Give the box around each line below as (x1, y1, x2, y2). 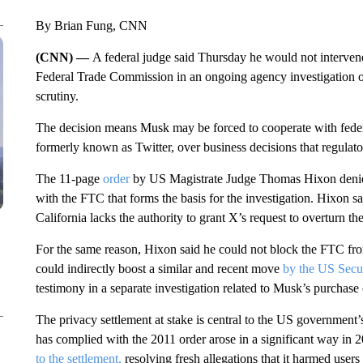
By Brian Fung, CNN (35, 19, 147, 32)
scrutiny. (35, 89, 79, 103)
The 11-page (35, 172, 103, 186)
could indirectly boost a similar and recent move (35, 262, 283, 275)
